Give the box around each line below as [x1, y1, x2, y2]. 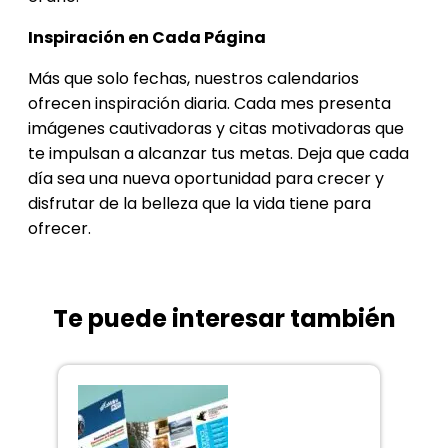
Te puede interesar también [52, 302, 396, 336]
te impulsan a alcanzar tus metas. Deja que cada [28, 142, 409, 166]
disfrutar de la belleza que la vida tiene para [28, 192, 371, 216]
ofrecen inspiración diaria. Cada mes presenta [28, 92, 391, 116]
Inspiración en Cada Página [28, 26, 266, 50]
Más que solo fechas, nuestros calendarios [28, 67, 359, 91]
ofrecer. [28, 217, 91, 241]
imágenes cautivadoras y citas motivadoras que [28, 117, 404, 141]
